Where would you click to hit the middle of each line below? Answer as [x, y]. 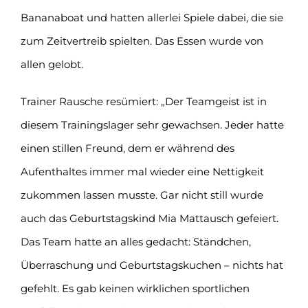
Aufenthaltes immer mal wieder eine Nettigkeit [142, 171]
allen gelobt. [52, 64]
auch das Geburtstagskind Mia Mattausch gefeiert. [149, 218]
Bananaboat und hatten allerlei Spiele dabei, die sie [152, 17]
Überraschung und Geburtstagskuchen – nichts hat [152, 265]
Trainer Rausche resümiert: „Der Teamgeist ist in [143, 101]
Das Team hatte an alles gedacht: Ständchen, [135, 241]
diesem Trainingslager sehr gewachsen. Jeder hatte [152, 124]
